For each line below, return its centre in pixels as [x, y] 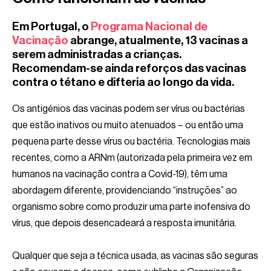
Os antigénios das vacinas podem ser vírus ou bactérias [129, 109]
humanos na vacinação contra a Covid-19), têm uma [120, 174]
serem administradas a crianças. [97, 54]
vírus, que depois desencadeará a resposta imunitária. [124, 223]
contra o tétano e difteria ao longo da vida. [124, 82]
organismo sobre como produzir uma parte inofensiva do [131, 207]
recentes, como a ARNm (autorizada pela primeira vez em [132, 158]
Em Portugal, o [51, 26]
